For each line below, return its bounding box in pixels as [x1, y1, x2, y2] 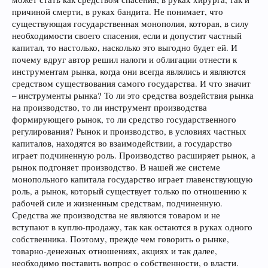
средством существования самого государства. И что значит [12, 78, 251, 89]
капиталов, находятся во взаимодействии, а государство [12, 138, 232, 149]
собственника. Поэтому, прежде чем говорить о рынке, [12, 233, 229, 245]
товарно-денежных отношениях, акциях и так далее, [12, 245, 217, 257]
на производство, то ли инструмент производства [12, 102, 207, 113]
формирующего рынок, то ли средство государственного [12, 114, 236, 125]
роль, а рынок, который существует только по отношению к [12, 185, 246, 197]
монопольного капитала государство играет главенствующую [12, 173, 252, 185]
